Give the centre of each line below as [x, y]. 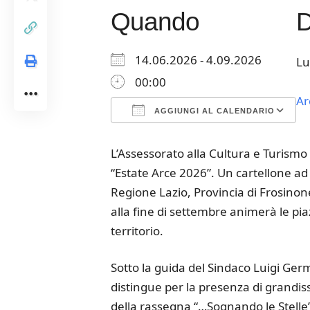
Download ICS [173, 145]
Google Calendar [215, 145]
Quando [155, 22]
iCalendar [229, 145]
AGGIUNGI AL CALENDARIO [213, 111]
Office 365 [264, 145]
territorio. [137, 231]
